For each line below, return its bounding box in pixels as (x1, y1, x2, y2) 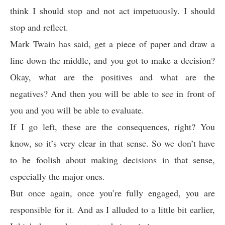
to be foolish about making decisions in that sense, (10, 154, 215, 166)
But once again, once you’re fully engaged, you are (10, 187, 215, 199)
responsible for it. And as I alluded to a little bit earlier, (10, 203, 215, 215)
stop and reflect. (10, 21, 68, 33)
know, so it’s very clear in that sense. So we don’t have (10, 137, 215, 149)
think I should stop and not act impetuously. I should (10, 5, 215, 17)
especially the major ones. (10, 170, 105, 182)
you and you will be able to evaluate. (10, 104, 144, 116)
